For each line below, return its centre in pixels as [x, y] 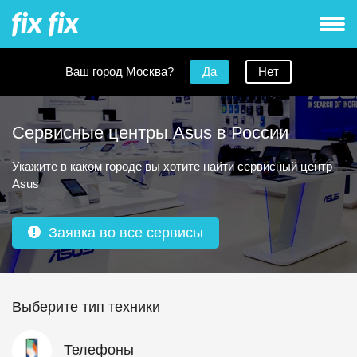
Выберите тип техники [86, 307]
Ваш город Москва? [120, 71]
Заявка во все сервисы [126, 233]
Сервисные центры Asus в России [150, 133]
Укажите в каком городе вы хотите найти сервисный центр [172, 166]
